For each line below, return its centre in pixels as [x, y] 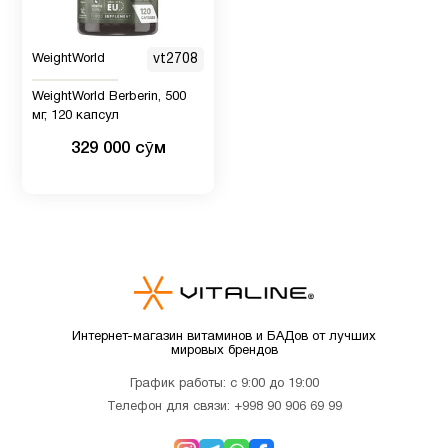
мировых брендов [224, 351]
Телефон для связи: [170, 407]
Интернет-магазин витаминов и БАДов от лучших [224, 337]
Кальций [85, 246]
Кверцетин [95, 356]
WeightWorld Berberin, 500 [109, 96]
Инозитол [90, 120]
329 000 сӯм [118, 148]
